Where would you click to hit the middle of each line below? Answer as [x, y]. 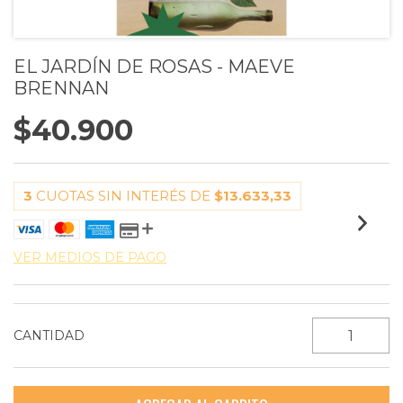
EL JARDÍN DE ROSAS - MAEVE [154, 67]
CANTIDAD [49, 336]
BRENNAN [61, 88]
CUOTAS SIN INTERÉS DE [125, 196]
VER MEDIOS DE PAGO [90, 257]
